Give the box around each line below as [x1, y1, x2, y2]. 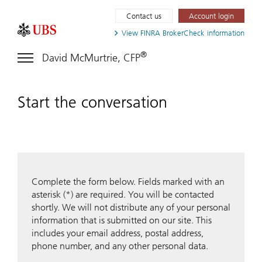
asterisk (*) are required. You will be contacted [32, 188, 214, 200]
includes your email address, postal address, [32, 227, 204, 239]
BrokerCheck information [160, 29, 244, 37]
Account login [189, 11, 234, 20]
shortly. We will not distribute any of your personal [32, 201, 230, 213]
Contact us [126, 11, 161, 20]
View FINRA [122, 29, 160, 37]
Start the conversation [18, 92, 167, 112]
